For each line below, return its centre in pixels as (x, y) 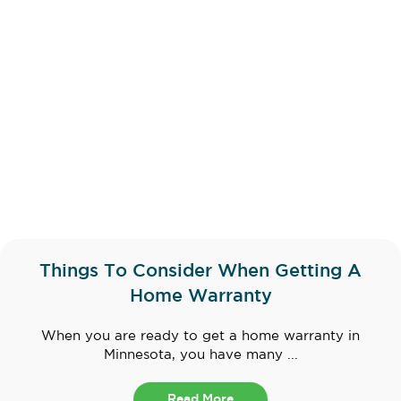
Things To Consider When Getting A (200, 272)
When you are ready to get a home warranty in (200, 337)
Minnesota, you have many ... (200, 355)
